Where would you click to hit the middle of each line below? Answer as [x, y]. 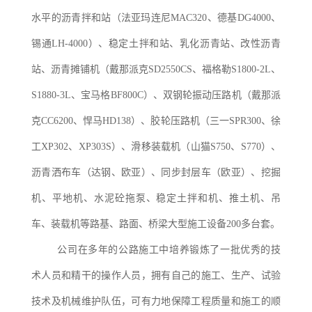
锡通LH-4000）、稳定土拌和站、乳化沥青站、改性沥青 [156, 44]
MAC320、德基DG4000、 [226, 18]
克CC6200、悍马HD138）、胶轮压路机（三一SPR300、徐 [156, 121]
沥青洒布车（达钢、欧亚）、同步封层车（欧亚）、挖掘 [156, 173]
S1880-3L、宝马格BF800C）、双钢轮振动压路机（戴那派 [156, 95]
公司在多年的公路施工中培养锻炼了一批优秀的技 [169, 250]
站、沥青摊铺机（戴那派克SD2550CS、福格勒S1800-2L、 [156, 70]
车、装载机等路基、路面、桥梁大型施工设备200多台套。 [156, 224]
